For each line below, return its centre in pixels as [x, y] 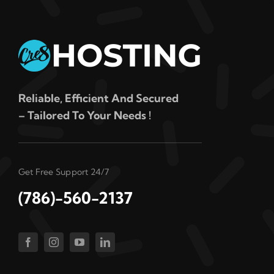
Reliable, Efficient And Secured [98, 98]
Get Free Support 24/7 [64, 172]
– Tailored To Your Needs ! [84, 115]
